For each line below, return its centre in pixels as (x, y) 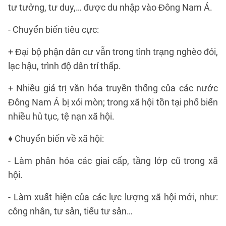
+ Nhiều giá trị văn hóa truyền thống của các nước (113, 88)
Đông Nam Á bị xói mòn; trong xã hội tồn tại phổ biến (113, 102)
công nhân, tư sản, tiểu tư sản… (70, 211)
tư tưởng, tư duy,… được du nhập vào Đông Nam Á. (110, 7)
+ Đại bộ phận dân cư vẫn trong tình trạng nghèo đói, (113, 52)
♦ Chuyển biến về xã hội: (56, 138)
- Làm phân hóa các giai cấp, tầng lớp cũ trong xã (113, 161)
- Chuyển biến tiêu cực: (53, 30)
